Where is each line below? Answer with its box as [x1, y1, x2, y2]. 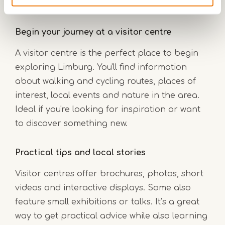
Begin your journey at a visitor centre [15, 27, 171, 37]
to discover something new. [15, 119, 128, 128]
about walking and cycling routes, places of [15, 76, 196, 86]
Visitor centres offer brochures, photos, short [15, 169, 203, 178]
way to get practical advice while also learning [15, 211, 207, 220]
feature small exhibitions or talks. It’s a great [15, 197, 199, 206]
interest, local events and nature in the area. [15, 90, 199, 100]
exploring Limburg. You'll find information [15, 62, 187, 72]
